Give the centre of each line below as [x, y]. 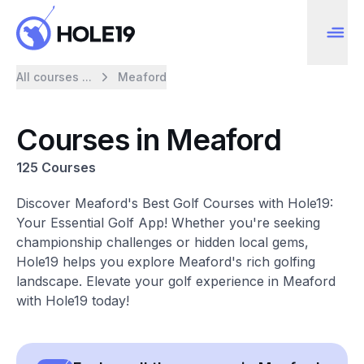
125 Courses [56, 167]
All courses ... [54, 77]
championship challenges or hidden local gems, [162, 242]
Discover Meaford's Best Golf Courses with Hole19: [175, 203]
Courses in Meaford [149, 140]
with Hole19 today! [73, 301]
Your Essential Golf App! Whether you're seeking [168, 223]
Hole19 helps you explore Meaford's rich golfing [166, 262]
